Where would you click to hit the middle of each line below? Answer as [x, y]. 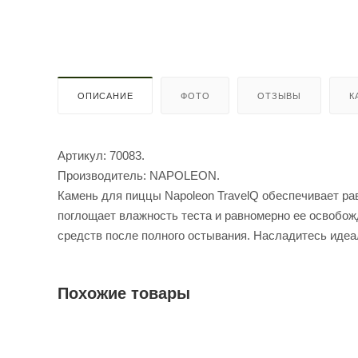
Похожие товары [124, 294]
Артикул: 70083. [103, 156]
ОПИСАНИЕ [105, 96]
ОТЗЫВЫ [280, 96]
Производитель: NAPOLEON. [139, 176]
